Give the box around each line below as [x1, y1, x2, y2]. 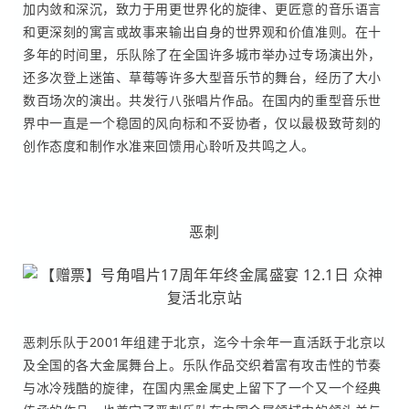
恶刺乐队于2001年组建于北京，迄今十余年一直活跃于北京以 [23, 332, 386, 351]
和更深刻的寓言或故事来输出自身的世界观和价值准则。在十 [23, 22, 382, 40]
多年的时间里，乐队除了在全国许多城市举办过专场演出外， [23, 45, 382, 63]
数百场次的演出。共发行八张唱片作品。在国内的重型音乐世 [23, 90, 382, 109]
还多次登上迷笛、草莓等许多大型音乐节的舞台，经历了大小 [23, 68, 382, 86]
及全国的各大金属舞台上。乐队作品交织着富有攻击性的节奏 [23, 355, 382, 373]
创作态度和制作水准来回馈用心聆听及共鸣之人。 [23, 136, 315, 154]
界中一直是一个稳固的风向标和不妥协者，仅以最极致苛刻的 [23, 113, 382, 131]
